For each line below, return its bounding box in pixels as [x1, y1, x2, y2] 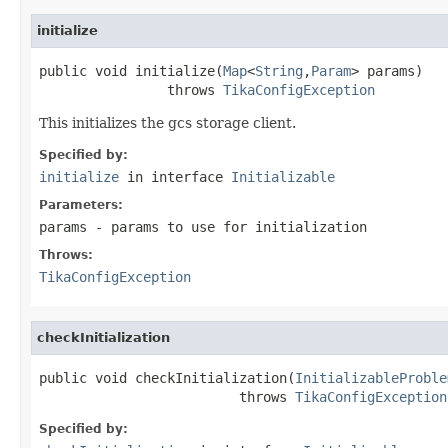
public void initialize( [39, 62, 223, 79]
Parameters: [39, 197, 123, 212]
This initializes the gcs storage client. [39, 114, 296, 131]
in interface [119, 168, 231, 185]
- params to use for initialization [87, 218, 367, 235]
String [255, 62, 303, 79]
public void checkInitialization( [39, 369, 295, 386]
